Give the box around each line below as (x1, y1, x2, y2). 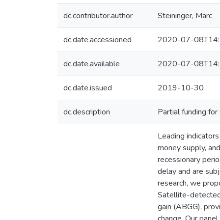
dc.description (63, 107, 110, 117)
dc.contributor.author (63, 10, 133, 21)
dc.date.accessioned (63, 34, 132, 45)
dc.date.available (63, 58, 120, 69)
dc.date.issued (63, 82, 112, 93)
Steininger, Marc (158, 10, 212, 21)
